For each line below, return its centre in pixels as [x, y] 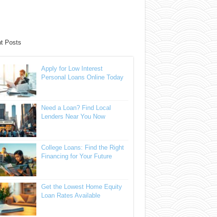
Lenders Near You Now [73, 117]
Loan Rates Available [70, 195]
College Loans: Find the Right [82, 147]
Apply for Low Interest [72, 69]
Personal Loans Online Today [82, 77]
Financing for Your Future [76, 156]
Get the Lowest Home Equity [81, 186]
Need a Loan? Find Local [76, 108]
